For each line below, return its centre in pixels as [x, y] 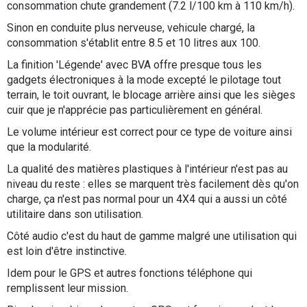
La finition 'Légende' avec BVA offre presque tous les [134, 65]
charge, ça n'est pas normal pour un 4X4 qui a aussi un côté [147, 199]
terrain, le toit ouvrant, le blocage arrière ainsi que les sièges [151, 95]
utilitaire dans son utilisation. [75, 214]
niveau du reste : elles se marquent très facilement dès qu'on [153, 184]
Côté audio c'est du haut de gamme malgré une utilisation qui [152, 236]
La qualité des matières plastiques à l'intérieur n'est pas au [147, 169]
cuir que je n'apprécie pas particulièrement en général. [135, 110]
